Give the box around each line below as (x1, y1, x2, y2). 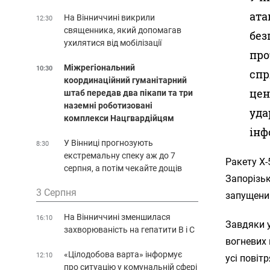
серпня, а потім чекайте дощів (64, 163, 182, 173)
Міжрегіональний (64, 62, 135, 72)
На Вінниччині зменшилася (64, 212, 171, 222)
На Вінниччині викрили (64, 12, 155, 22)
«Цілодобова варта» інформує (64, 249, 183, 259)
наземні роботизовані (64, 100, 152, 110)
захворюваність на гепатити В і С (64, 224, 195, 234)
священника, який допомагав (64, 25, 181, 35)
